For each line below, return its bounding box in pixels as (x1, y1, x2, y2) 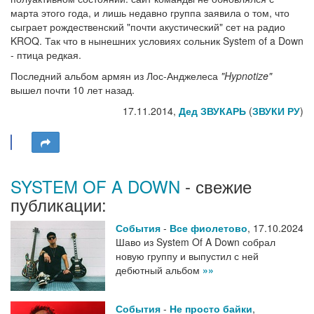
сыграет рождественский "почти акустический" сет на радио (11, 20, 285, 34)
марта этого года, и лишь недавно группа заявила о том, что (11, 6, 289, 20)
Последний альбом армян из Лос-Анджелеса (11, 69, 221, 83)
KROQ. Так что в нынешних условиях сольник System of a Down (11, 34, 303, 48)
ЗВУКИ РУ (252, 104, 300, 118)
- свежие (180, 174, 252, 199)
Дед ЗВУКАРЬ (179, 104, 246, 118)
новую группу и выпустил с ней (116, 249, 259, 264)
